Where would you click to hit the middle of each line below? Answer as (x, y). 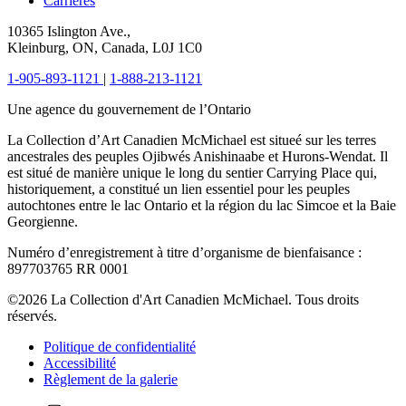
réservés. (32, 316)
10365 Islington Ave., (69, 32)
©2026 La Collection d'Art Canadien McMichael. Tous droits (183, 300)
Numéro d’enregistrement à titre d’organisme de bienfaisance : (184, 253)
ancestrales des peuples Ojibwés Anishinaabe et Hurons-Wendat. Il (198, 157)
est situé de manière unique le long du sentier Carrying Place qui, (192, 173)
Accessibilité (80, 363)
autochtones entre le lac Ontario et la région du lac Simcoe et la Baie (202, 206)
